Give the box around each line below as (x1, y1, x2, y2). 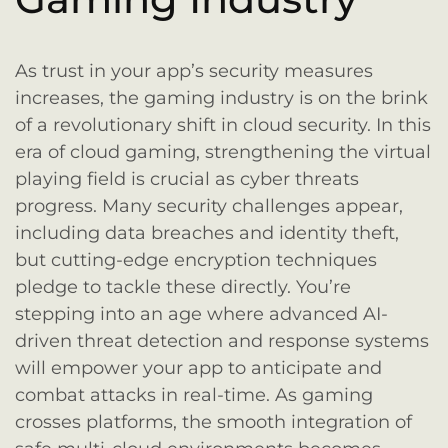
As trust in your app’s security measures (15, 60, 373, 83)
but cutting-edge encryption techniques (15, 249, 377, 272)
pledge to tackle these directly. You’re (15, 276, 351, 299)
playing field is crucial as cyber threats (15, 168, 359, 191)
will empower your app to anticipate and (15, 357, 382, 380)
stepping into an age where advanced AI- (15, 303, 388, 326)
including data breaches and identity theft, (15, 222, 399, 245)
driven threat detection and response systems (15, 330, 429, 353)
